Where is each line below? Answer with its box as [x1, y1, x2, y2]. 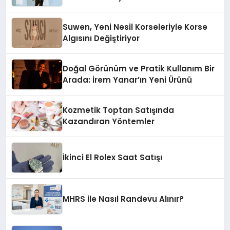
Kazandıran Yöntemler [63, 116, 155, 127]
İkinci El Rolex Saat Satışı [63, 151, 163, 163]
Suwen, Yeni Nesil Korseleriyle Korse [63, 21, 208, 32]
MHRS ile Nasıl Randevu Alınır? [63, 193, 184, 204]
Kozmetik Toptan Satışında [63, 104, 175, 116]
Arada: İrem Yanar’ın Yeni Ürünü [63, 74, 193, 85]
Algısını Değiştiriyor [63, 32, 140, 44]
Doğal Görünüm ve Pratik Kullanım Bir [63, 63, 215, 74]
